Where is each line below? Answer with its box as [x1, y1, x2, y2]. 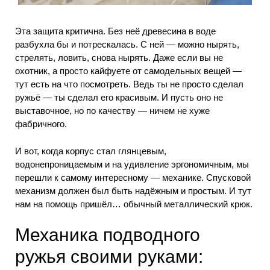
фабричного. [15, 119, 67, 130]
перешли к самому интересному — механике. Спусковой [15, 172, 251, 183]
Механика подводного [15, 225, 200, 245]
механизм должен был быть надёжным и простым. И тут [15, 185, 251, 196]
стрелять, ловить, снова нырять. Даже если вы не [15, 52, 223, 63]
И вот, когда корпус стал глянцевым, [15, 145, 166, 156]
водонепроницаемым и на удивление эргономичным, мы [15, 159, 249, 169]
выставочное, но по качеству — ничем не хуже [15, 105, 210, 116]
